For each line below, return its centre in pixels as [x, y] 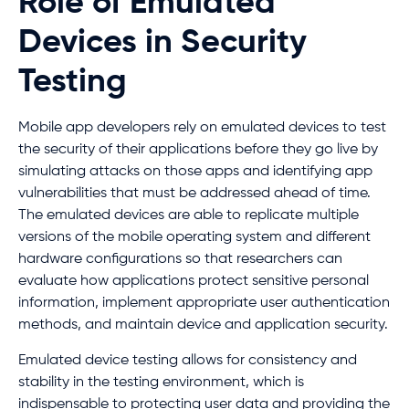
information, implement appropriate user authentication [204, 304]
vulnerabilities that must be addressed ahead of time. [194, 194]
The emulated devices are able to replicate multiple [189, 216]
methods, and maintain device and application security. [203, 325]
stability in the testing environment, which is [161, 382]
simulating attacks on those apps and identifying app [195, 172]
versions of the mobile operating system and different [194, 238]
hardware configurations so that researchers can [180, 260]
